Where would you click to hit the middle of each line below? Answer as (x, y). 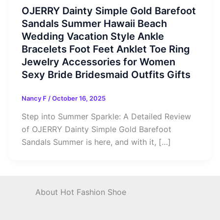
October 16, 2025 (79, 98)
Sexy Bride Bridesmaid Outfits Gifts (106, 74)
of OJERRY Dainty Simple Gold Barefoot (96, 129)
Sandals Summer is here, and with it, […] (96, 142)
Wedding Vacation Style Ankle (93, 36)
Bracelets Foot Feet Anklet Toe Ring (106, 49)
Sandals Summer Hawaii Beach (94, 23)
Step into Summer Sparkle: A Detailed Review (106, 117)
